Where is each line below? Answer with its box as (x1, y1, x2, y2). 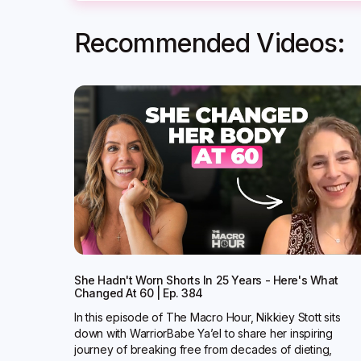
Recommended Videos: (74, 27, 346, 59)
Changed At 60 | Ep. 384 (74, 285, 203, 300)
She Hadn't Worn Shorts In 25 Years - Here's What (74, 272, 338, 287)
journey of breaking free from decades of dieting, (74, 342, 333, 356)
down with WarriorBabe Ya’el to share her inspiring (74, 326, 333, 340)
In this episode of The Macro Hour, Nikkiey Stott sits (74, 309, 341, 324)
